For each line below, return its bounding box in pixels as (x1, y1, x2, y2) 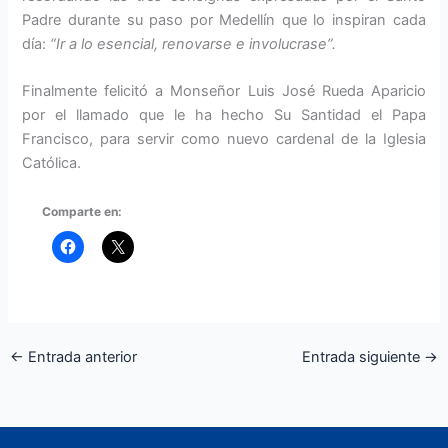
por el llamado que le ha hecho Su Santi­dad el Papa (22, 106, 426, 125)
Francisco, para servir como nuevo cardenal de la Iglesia (22, 130, 426, 149)
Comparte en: (42, 203, 123, 219)
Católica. (22, 154, 82, 173)
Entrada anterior (23, 348, 137, 367)
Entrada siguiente (302, 348, 425, 367)
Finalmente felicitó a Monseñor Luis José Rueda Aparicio (22, 82, 426, 101)
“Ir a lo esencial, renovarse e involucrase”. (50, 35, 337, 54)
